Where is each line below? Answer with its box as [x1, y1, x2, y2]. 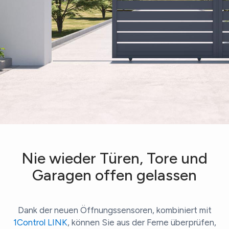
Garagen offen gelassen [32, 166, 197, 185]
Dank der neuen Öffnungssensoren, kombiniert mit [17, 205, 212, 216]
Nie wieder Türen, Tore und [21, 149, 208, 168]
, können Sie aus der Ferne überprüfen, [67, 217, 216, 228]
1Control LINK [13, 217, 67, 228]
